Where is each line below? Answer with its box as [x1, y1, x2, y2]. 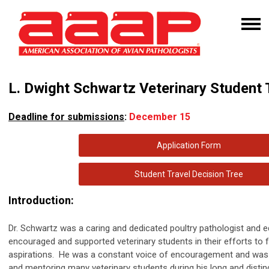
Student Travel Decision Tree [134, 169, 243, 179]
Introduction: [8, 193, 74, 207]
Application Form [156, 140, 221, 150]
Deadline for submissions [8, 110, 124, 122]
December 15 [129, 110, 190, 122]
